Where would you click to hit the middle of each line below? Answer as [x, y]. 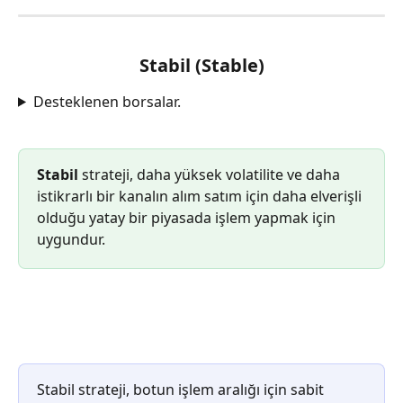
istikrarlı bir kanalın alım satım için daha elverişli [201, 197]
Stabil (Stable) [201, 65]
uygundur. [71, 240]
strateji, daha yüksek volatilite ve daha [211, 175]
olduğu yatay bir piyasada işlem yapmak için [188, 218]
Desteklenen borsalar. [107, 101]
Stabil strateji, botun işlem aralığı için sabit [182, 390]
